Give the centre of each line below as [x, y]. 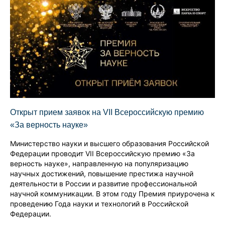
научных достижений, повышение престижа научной [102, 174]
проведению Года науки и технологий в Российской [99, 204]
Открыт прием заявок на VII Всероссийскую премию [107, 113]
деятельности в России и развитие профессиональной [103, 184]
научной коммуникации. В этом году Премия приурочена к [113, 194]
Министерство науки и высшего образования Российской [109, 144]
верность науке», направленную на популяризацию [99, 164]
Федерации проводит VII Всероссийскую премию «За [102, 154]
